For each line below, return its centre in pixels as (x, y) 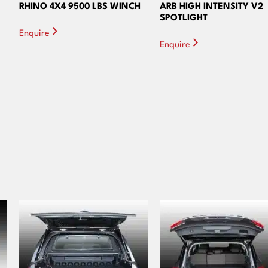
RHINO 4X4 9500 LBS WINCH (80, 7)
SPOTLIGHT (184, 18)
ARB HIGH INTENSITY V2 (211, 7)
